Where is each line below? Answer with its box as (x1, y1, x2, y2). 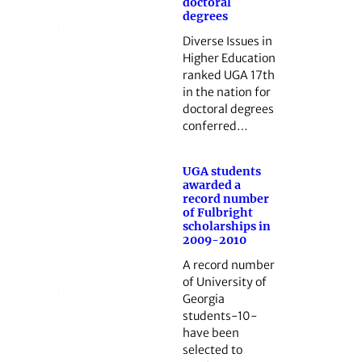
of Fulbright (182, 204, 253, 220)
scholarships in (182, 218, 271, 234)
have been (182, 325, 239, 340)
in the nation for (182, 85, 271, 100)
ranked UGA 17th (182, 68, 275, 83)
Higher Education (182, 51, 276, 66)
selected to (182, 342, 242, 357)
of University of (182, 274, 267, 289)
